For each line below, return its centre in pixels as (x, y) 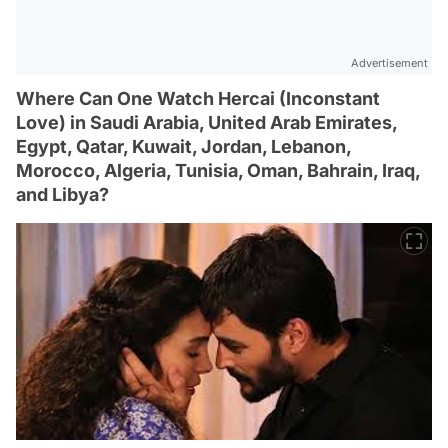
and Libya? (62, 195)
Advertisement (389, 63)
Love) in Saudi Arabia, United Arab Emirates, (206, 123)
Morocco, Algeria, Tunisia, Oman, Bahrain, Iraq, (218, 171)
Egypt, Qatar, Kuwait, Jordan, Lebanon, (183, 147)
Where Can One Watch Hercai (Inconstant (198, 99)
